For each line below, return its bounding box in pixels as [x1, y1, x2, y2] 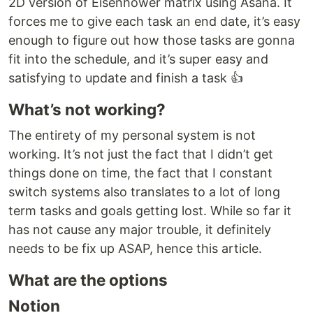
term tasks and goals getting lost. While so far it [8, 203, 291, 218]
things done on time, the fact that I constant [8, 166, 272, 180]
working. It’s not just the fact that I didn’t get [8, 147, 273, 161]
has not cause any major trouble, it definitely [8, 222, 271, 237]
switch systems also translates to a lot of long [8, 184, 280, 199]
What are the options [8, 270, 168, 289]
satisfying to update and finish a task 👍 [8, 71, 243, 85]
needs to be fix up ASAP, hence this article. [8, 241, 262, 256]
